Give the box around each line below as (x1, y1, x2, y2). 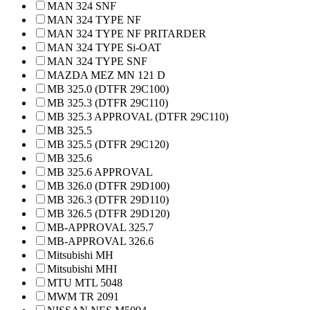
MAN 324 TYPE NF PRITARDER (47, 28, 206, 39)
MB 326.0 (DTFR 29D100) (47, 180, 170, 192)
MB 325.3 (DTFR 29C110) (47, 97, 168, 109)
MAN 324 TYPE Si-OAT (47, 42, 161, 53)
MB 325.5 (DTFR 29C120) (47, 138, 169, 150)
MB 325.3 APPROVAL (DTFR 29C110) (47, 111, 228, 122)
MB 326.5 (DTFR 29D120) (47, 208, 170, 219)
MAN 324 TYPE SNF (47, 55, 147, 67)
